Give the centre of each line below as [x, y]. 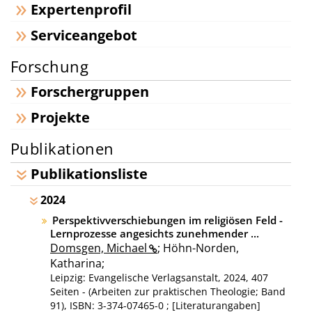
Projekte [60, 117]
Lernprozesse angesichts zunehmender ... [155, 234]
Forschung [49, 66]
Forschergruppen [90, 92]
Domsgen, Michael [99, 248]
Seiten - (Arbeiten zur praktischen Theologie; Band [168, 292]
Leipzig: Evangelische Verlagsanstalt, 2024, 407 [159, 278]
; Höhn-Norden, [198, 248]
